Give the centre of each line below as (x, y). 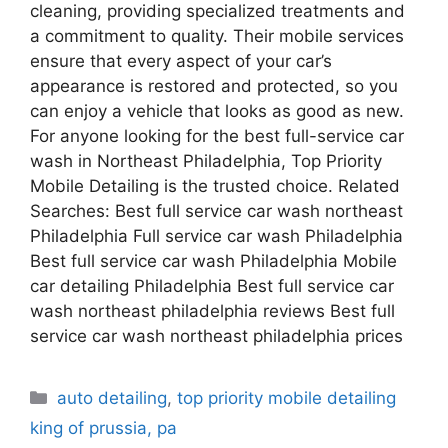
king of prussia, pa (103, 427)
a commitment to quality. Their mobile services (217, 35)
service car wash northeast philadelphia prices (216, 335)
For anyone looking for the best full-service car (217, 135)
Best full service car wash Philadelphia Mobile (213, 260)
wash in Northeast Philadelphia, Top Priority (206, 160)
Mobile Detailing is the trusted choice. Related (215, 185)
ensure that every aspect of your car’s (181, 60)
